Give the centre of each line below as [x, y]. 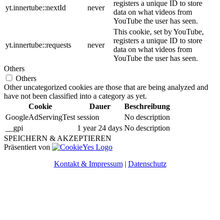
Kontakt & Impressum [88, 164]
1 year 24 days [100, 128]
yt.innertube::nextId [36, 8]
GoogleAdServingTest [40, 117]
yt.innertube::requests [38, 45]
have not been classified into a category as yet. [75, 96]
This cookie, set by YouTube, [159, 32]
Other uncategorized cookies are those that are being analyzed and [106, 87]
